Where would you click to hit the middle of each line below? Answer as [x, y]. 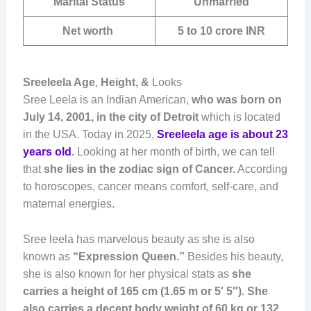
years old [47, 152]
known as [48, 256]
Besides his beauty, [234, 256]
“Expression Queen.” [128, 256]
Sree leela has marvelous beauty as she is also [138, 239]
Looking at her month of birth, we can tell [176, 152]
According [261, 169]
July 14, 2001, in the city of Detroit [110, 117]
